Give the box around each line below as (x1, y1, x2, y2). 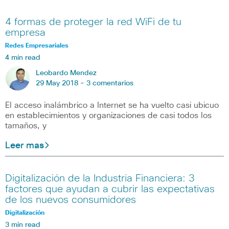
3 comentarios (86, 79, 133, 87)
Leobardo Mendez (36, 69, 97, 77)
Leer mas (5, 141, 44, 150)
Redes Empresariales (5, 42, 68, 49)
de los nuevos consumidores (5, 195, 136, 205)
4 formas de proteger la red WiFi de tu (5, 16, 181, 27)
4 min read (5, 54, 40, 61)
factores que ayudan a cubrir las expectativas (5, 184, 215, 195)
